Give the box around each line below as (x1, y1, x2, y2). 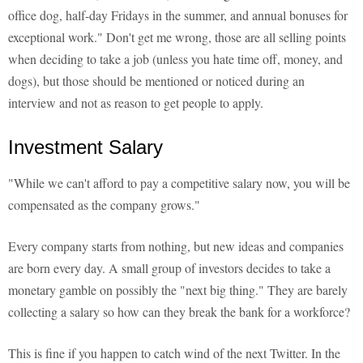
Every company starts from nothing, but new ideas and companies (8, 237, 344, 255)
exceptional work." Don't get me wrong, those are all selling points (8, 28, 346, 46)
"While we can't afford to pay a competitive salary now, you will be (8, 174, 350, 192)
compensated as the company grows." (8, 196, 200, 214)
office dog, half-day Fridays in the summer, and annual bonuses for (8, 6, 348, 24)
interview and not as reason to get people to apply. (8, 94, 263, 112)
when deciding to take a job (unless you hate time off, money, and (8, 50, 343, 68)
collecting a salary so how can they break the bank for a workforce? (8, 303, 350, 321)
